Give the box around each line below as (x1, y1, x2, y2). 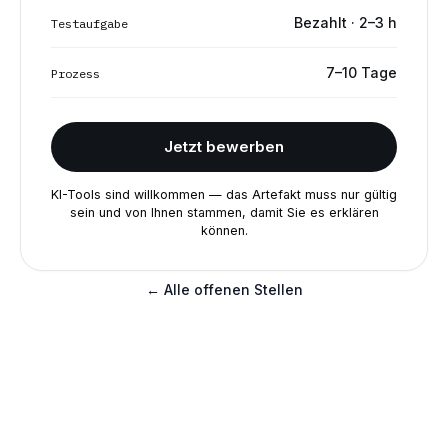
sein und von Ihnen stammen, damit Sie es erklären (69, 205, 379, 220)
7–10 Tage (326, 64, 397, 81)
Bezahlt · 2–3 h (294, 14, 397, 31)
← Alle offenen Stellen (145, 281, 303, 298)
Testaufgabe (51, 16, 128, 31)
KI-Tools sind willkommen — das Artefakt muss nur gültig (51, 187, 397, 202)
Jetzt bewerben (164, 137, 284, 156)
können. (200, 223, 248, 238)
